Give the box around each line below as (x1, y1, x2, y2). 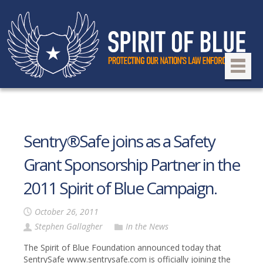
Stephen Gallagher (35, 221, 103, 232)
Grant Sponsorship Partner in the (23, 153, 240, 176)
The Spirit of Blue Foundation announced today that (23, 242, 221, 253)
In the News (126, 221, 168, 232)
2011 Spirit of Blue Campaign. (23, 177, 217, 199)
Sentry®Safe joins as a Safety (23, 130, 215, 152)
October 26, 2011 (35, 206, 99, 218)
